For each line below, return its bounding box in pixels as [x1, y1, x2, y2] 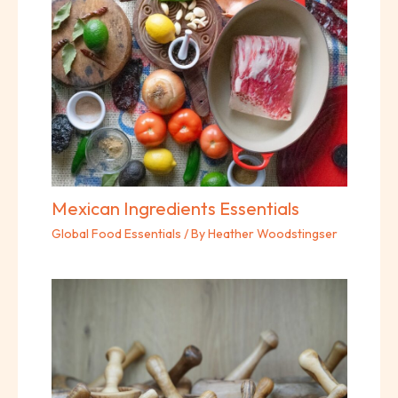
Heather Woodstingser [207, 225, 338, 242]
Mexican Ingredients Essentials [51, 196, 299, 219]
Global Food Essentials [51, 225, 181, 242]
